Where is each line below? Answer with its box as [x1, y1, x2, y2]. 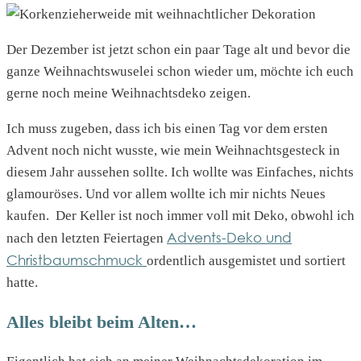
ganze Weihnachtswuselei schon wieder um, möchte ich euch [6, 63, 354, 79]
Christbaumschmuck [6, 251, 147, 268]
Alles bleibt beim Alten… [6, 311, 197, 332]
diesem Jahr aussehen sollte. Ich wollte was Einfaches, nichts [6, 164, 354, 180]
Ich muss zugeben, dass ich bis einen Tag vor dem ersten [6, 120, 328, 136]
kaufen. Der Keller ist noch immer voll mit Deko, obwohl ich [6, 207, 355, 223]
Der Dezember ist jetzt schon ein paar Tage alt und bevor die [6, 41, 351, 57]
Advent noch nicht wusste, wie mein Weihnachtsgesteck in [6, 142, 340, 158]
